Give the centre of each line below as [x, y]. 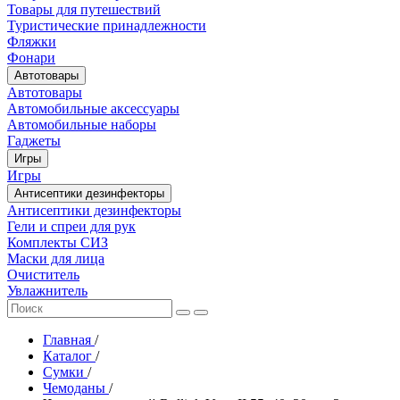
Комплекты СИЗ [58, 242]
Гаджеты [34, 140]
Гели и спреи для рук [71, 226]
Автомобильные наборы [82, 124]
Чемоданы [76, 387]
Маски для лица [56, 258]
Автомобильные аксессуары [93, 108]
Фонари [31, 57]
